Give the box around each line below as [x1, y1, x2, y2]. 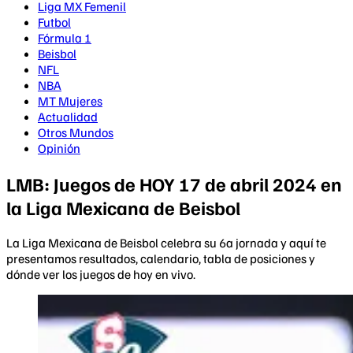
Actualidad [38, 109, 98, 124]
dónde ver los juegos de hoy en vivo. [6, 266, 195, 282]
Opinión [38, 140, 80, 156]
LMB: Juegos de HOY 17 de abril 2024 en [6, 171, 342, 195]
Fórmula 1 [38, 30, 91, 46]
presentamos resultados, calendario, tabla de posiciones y [6, 250, 315, 266]
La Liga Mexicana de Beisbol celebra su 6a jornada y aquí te [6, 234, 326, 251]
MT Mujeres [38, 93, 102, 109]
